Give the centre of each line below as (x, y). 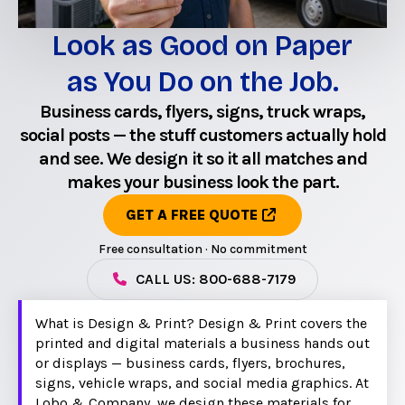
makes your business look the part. (202, 182)
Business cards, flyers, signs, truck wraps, (202, 111)
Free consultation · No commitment (202, 249)
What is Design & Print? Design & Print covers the (201, 323)
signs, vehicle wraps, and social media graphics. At (202, 382)
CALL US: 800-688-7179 (215, 278)
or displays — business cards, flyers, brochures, (190, 363)
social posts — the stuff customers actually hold (202, 135)
